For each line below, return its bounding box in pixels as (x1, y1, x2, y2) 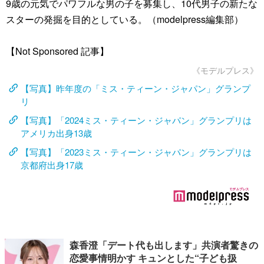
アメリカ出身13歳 (21, 127, 92, 139)
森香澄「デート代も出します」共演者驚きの (70, 238, 258, 252)
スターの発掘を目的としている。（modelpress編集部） (6, 12, 243, 26)
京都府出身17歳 (21, 159, 83, 171)
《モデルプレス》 (192, 64, 258, 76)
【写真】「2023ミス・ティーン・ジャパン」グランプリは (21, 146, 252, 158)
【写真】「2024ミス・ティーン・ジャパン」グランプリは (21, 114, 252, 126)
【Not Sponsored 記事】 (6, 44, 109, 58)
